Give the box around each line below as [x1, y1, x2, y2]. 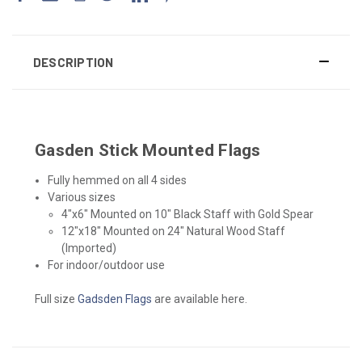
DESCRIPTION [32, 54, 114, 69]
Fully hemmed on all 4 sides [48, 173, 187, 187]
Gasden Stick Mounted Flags [35, 140, 261, 160]
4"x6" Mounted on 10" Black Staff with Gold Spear [61, 207, 314, 221]
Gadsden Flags [78, 292, 152, 305]
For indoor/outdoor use [48, 258, 166, 271]
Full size [35, 292, 78, 305]
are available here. [152, 292, 247, 305]
